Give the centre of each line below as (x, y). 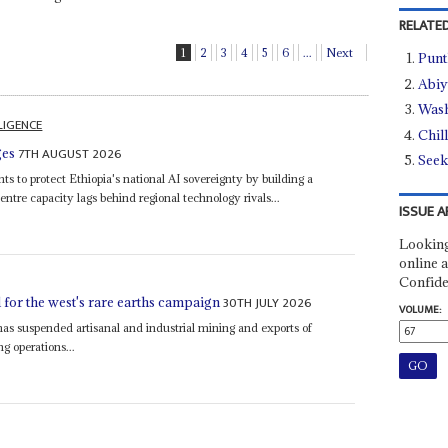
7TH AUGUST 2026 (70, 154)
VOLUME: (419, 310)
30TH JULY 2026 (268, 302)
